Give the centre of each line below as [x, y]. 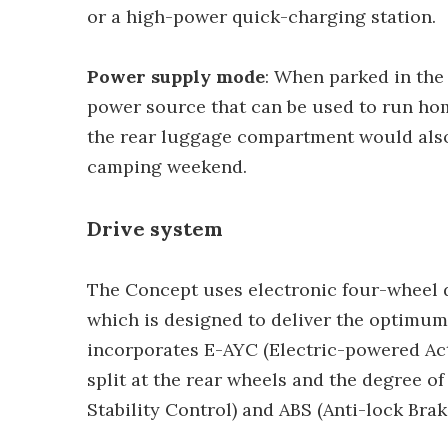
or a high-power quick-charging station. [261, 16]
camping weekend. [167, 166]
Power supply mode [176, 76]
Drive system [161, 228]
